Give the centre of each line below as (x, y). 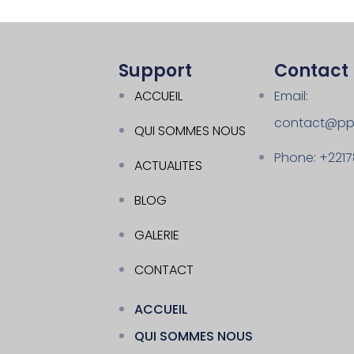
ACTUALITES (168, 166)
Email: (292, 96)
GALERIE (156, 235)
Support (155, 71)
